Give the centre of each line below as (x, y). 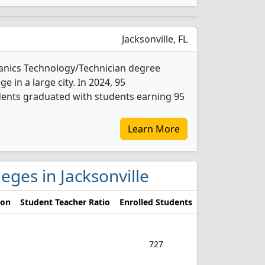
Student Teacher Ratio (65, 202)
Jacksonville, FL (153, 39)
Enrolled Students (156, 202)
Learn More (154, 129)
